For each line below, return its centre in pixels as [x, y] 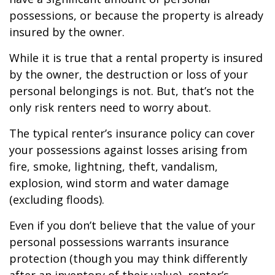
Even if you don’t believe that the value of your [132, 225]
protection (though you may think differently [128, 258]
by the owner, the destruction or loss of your [129, 74]
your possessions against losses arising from [128, 150]
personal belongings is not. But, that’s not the [132, 91]
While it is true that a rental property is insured [136, 58]
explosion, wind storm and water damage [119, 183]
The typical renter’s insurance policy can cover [132, 133]
